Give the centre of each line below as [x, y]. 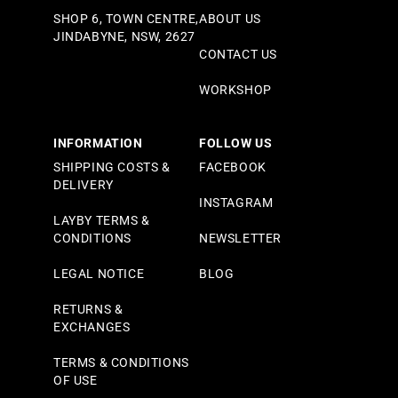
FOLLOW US [236, 143]
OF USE [76, 381]
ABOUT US [230, 19]
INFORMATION [98, 143]
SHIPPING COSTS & [112, 167]
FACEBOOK [233, 167]
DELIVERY [84, 185]
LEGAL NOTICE [99, 274]
